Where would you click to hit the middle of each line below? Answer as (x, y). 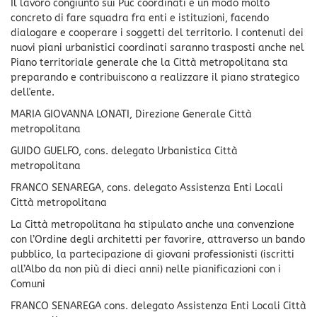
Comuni (28, 284)
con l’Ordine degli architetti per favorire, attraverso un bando (158, 239)
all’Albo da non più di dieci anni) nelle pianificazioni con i (146, 269)
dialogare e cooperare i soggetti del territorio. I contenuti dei (157, 33)
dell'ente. (33, 92)
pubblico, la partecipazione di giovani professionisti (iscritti (152, 254)
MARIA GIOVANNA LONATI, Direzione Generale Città (131, 114)
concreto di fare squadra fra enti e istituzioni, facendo (140, 18)
